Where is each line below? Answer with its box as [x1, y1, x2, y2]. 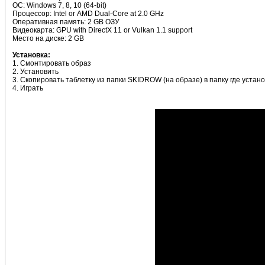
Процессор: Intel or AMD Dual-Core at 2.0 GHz [12, 9, 164, 18]
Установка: [12, 51, 50, 59]
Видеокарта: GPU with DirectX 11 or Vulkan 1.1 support [12, 26, 192, 34]
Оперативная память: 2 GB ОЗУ [12, 18, 119, 26]
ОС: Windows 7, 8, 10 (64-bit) [12, 1, 106, 9]
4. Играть [12, 84, 45, 92]
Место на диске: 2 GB [12, 34, 84, 43]
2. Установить [12, 67, 59, 76]
